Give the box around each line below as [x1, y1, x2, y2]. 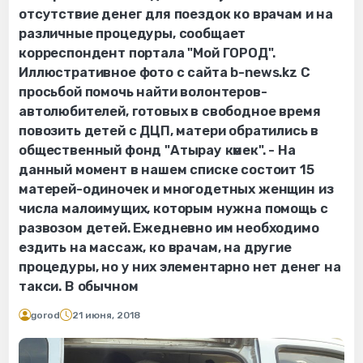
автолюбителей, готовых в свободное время [19, 103, 321, 119]
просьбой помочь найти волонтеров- [19, 83, 267, 100]
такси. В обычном [19, 278, 139, 294]
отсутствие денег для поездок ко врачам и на [19, 6, 333, 22]
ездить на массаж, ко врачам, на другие [19, 239, 292, 255]
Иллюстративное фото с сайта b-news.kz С [19, 64, 310, 80]
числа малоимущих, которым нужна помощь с [19, 200, 328, 216]
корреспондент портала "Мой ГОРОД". [19, 45, 275, 61]
